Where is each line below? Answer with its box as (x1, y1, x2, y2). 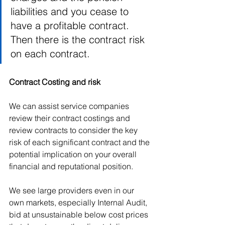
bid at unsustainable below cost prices (9, 209, 150, 220)
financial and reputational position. (9, 161, 139, 172)
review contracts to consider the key (9, 125, 140, 136)
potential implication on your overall (9, 149, 139, 160)
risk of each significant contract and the (9, 137, 152, 148)
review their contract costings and (9, 113, 132, 124)
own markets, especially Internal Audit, (9, 197, 149, 208)
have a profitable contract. (11, 19, 129, 32)
